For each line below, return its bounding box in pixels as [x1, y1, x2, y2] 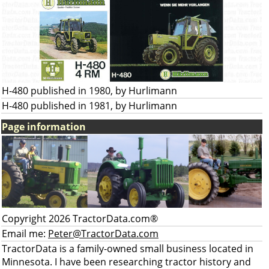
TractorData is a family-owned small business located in [2, 242, 253, 255]
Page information [2, 120, 86, 133]
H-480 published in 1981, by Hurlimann [2, 99, 177, 112]
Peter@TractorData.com [48, 227, 159, 240]
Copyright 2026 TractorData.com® [2, 212, 158, 225]
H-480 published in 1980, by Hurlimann [2, 84, 177, 97]
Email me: [2, 227, 48, 240]
